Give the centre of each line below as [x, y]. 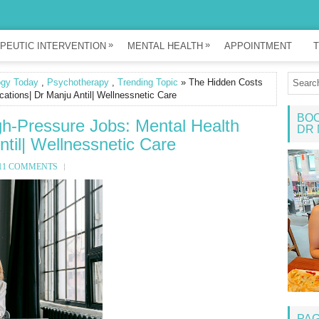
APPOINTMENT [258, 46]
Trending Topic [148, 82]
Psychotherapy [78, 82]
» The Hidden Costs [220, 82]
